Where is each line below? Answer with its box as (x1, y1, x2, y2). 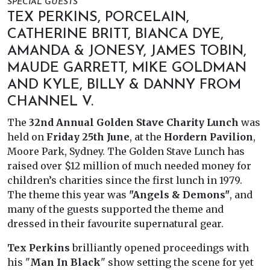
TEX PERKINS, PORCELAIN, (7, 10, 189, 25)
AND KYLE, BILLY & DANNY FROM (7, 78, 241, 93)
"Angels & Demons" (129, 189, 230, 201)
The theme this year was (7, 189, 129, 201)
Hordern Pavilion (164, 131, 253, 143)
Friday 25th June (46, 131, 130, 143)
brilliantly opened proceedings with (72, 242, 249, 254)
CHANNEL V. (7, 95, 93, 110)
